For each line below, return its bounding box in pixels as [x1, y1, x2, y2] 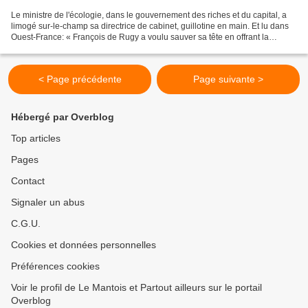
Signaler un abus [11, 197, 85, 208]
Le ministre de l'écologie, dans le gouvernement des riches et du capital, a [11, 10, 287, 21]
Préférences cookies [11, 261, 100, 272]
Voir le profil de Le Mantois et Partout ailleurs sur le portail [11, 282, 262, 294]
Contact [11, 175, 45, 187]
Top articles [11, 133, 60, 144]
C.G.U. [11, 218, 41, 230]
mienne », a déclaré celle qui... [11, 43, 125, 54]
